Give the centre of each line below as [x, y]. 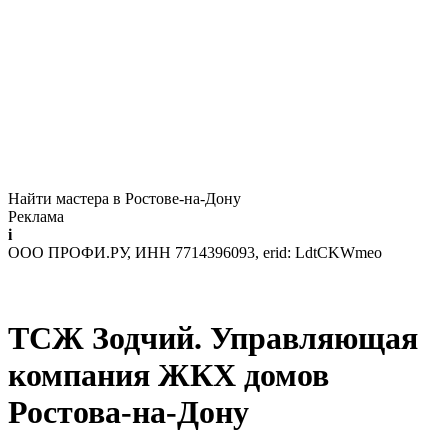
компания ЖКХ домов [168, 374]
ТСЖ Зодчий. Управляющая [213, 337]
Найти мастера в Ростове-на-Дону [124, 199]
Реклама [36, 217]
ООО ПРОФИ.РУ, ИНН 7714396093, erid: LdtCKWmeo [195, 253]
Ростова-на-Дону [128, 411]
